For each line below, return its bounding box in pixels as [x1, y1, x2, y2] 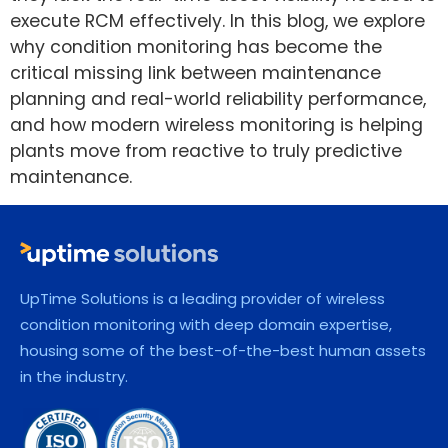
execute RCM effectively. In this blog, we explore [10, 9, 425, 34]
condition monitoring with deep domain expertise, [20, 314, 392, 336]
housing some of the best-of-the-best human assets [20, 340, 426, 362]
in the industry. [20, 366, 128, 388]
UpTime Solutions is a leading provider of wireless [20, 288, 385, 310]
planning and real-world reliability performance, [10, 87, 426, 112]
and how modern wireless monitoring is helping [10, 113, 423, 138]
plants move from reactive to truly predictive [10, 139, 402, 164]
